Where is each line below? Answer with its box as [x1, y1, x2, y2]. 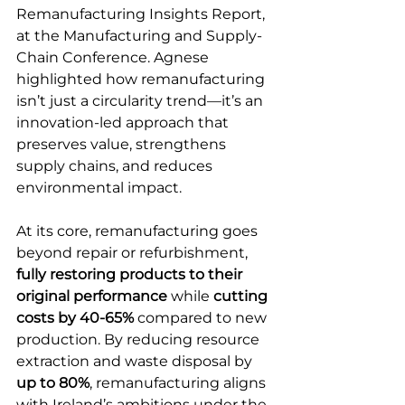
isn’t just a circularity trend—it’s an [16, 92, 267, 110]
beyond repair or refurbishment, [16, 244, 251, 262]
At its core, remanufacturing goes [16, 222, 261, 240]
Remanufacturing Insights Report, [16, 5, 268, 24]
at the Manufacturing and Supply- [16, 27, 262, 45]
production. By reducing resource [16, 331, 263, 349]
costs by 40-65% [16, 309, 134, 327]
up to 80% [16, 374, 89, 392]
